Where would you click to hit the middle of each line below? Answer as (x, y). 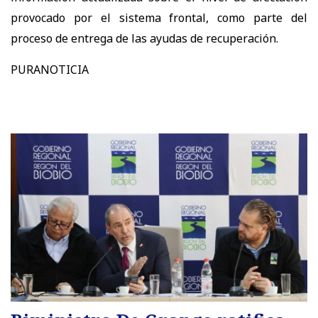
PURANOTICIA (50, 70)
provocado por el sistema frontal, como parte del (159, 18)
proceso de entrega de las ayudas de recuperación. (144, 39)
